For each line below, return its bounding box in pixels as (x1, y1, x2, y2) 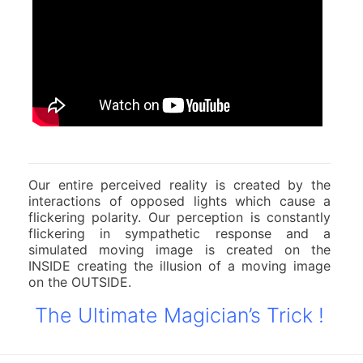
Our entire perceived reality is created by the (28, 176, 331, 193)
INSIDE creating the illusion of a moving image (28, 257, 331, 274)
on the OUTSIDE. (28, 273, 131, 290)
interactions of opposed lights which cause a (28, 192, 331, 209)
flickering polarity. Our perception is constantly (28, 208, 331, 225)
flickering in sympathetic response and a (28, 224, 331, 241)
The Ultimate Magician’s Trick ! (35, 302, 324, 327)
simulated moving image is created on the (28, 241, 331, 258)
